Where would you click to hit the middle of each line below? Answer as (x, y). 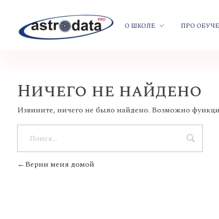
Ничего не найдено (109, 91)
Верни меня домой (60, 164)
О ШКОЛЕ (140, 26)
